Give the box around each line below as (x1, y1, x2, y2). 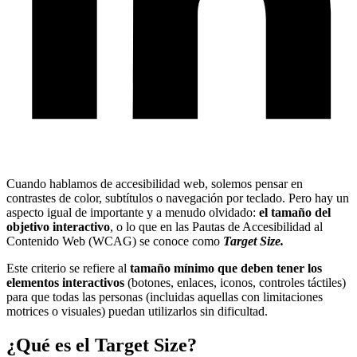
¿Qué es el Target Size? (6, 334, 197, 355)
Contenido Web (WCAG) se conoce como (6, 233, 223, 248)
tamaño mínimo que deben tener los (130, 261, 322, 275)
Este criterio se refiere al (6, 261, 130, 275)
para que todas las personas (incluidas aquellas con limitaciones (6, 289, 323, 304)
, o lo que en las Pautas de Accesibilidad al (110, 219, 323, 233)
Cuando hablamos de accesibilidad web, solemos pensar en (6, 176, 303, 190)
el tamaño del (259, 205, 331, 219)
